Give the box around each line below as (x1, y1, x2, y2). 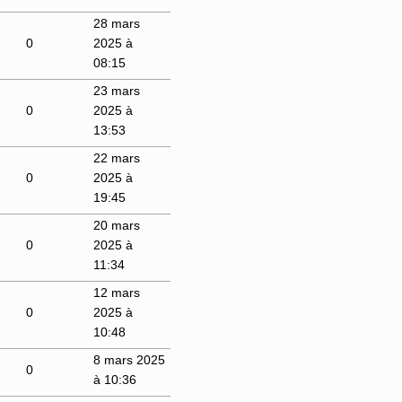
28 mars (92, 15, 140, 31)
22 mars (92, 150, 140, 165)
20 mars (92, 217, 140, 232)
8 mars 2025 (92, 352, 165, 367)
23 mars (92, 83, 140, 98)
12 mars (92, 284, 140, 300)
